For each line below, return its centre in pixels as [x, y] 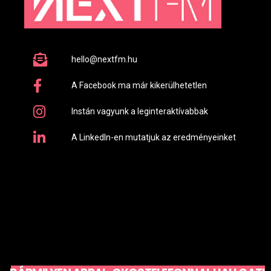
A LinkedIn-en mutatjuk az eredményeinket [153, 137]
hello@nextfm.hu [104, 59]
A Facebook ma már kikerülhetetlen [139, 85]
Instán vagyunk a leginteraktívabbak [139, 111]
